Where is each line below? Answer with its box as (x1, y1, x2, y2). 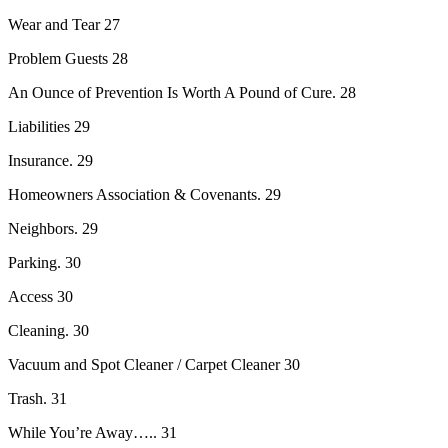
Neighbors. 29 (8, 219, 98, 237)
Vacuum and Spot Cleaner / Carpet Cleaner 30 (8, 355, 300, 373)
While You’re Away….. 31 (8, 423, 177, 441)
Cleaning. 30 (8, 321, 89, 339)
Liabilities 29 (8, 117, 90, 135)
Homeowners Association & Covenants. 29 (8, 185, 281, 203)
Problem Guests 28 (8, 49, 128, 67)
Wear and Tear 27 (8, 15, 120, 33)
